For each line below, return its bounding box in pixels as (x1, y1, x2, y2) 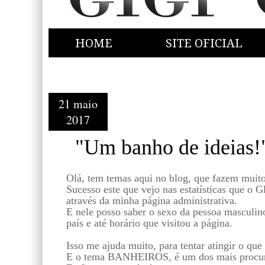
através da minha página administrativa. (66, 194, 237, 206)
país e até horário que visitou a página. (66, 216, 232, 229)
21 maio (59, 96, 98, 112)
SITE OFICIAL (166, 36, 243, 50)
